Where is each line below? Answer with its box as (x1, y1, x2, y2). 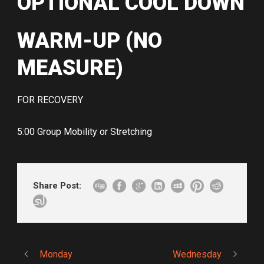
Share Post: (33, 180, 81, 192)
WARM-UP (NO (17, 28, 162, 54)
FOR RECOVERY (17, 94, 83, 106)
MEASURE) (17, 55, 123, 81)
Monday (39, 249, 72, 260)
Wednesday (173, 249, 222, 260)
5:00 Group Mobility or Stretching (17, 126, 152, 138)
